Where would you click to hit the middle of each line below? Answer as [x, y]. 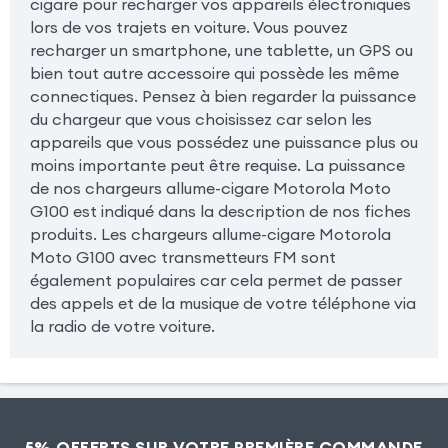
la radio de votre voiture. [122, 326]
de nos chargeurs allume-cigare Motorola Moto [210, 188]
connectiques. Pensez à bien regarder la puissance [222, 96]
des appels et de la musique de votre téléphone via [222, 303]
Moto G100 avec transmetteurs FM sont [182, 257]
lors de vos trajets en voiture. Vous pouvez [188, 27]
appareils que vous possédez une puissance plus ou [223, 142]
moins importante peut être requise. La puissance [217, 165]
